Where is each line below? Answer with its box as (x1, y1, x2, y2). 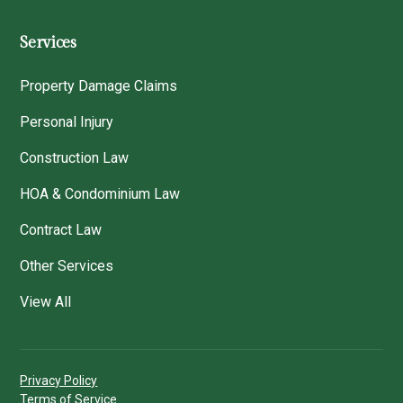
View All (20, 292, 72, 310)
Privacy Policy (20, 372, 98, 388)
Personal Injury (20, 112, 114, 130)
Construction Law (20, 148, 130, 166)
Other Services (20, 256, 114, 274)
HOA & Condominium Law (20, 184, 181, 202)
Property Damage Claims (20, 76, 178, 94)
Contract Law (20, 220, 103, 238)
